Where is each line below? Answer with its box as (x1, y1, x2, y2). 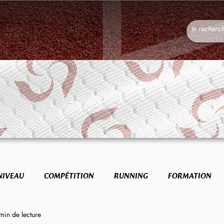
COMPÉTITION (44, 172, 94, 180)
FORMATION (168, 172, 211, 180)
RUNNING (114, 172, 148, 180)
